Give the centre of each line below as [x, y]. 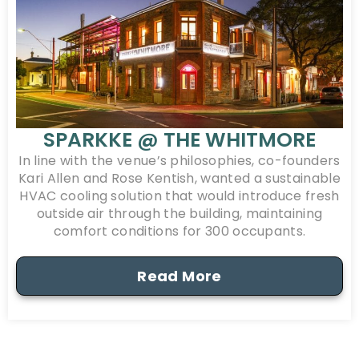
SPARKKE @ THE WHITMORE [179, 140]
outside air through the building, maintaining [179, 214]
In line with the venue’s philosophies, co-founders [179, 161]
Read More [179, 276]
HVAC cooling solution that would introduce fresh [179, 196]
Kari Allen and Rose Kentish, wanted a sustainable [179, 179]
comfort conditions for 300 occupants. [179, 232]
